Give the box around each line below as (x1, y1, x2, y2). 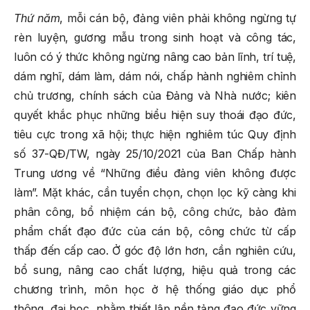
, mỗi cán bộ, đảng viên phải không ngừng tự (60, 10, 296, 25)
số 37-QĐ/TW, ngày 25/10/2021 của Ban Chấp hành (14, 146, 296, 161)
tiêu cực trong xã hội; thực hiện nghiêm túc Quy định (14, 127, 296, 141)
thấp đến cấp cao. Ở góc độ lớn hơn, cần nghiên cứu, (14, 243, 296, 257)
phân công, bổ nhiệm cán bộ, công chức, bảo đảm (14, 204, 296, 219)
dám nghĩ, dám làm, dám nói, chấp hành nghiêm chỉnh (14, 69, 296, 83)
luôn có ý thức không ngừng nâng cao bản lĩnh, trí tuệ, (14, 49, 296, 64)
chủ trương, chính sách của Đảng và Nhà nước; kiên (14, 88, 296, 102)
